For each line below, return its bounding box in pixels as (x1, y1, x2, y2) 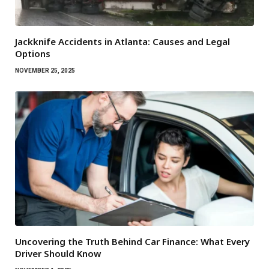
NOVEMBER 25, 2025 (15, 67, 75, 74)
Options (15, 47, 50, 59)
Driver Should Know (15, 247, 101, 259)
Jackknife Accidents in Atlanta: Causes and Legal (15, 35, 230, 47)
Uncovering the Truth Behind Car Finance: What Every (15, 235, 250, 247)
